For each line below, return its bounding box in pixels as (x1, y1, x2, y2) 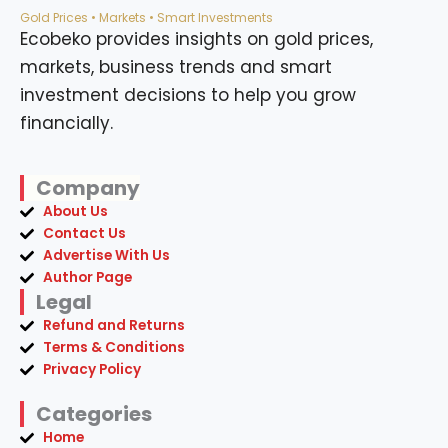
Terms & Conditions (42, 338, 185, 358)
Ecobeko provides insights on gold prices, (20, 27, 373, 52)
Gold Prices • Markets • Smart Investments (20, 9, 273, 27)
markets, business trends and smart (20, 55, 332, 80)
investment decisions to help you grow (20, 83, 356, 108)
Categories (36, 400, 152, 429)
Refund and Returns (42, 316, 185, 336)
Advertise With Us (42, 246, 170, 266)
